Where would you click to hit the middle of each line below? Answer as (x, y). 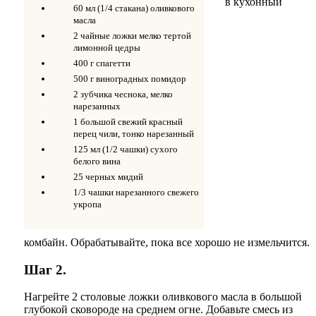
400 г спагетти (102, 63)
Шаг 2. (45, 269)
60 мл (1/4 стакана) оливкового (134, 8)
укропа (87, 204)
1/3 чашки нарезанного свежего (136, 192)
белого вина (97, 161)
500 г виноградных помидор (130, 78)
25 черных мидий (108, 176)
